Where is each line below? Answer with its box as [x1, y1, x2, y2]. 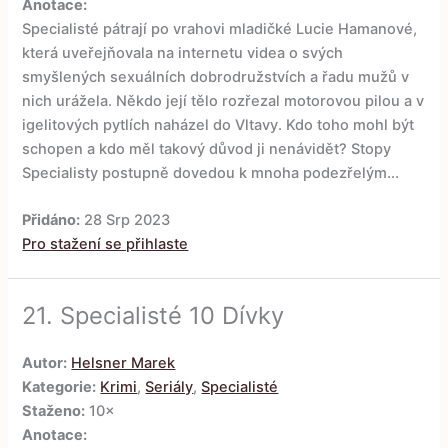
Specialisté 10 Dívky [60, 301, 285, 331]
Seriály [145, 377, 194, 396]
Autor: [22, 353, 68, 372]
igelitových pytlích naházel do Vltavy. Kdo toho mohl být [22, 116, 415, 135]
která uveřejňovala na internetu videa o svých [22, 44, 344, 63]
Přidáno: [22, 211, 81, 230]
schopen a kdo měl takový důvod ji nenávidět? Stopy [22, 140, 392, 159]
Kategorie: [22, 377, 97, 396]
